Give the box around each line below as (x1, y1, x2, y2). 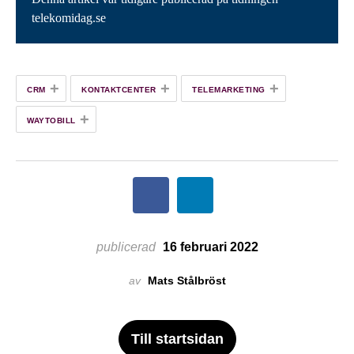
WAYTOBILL (27, 115, 76, 125)
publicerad (96, 239, 156, 254)
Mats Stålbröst (147, 273, 226, 287)
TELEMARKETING (192, 85, 265, 94)
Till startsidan (130, 330, 224, 347)
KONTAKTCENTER (81, 85, 156, 94)
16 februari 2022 (159, 239, 258, 254)
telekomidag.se (32, 10, 106, 24)
